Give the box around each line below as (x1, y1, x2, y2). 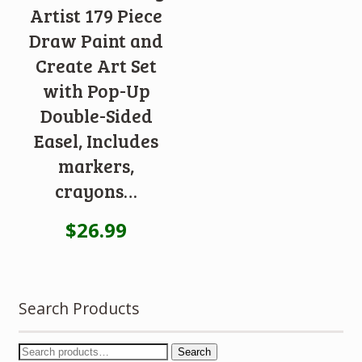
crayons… (55, 179, 138, 204)
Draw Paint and (29, 28, 164, 53)
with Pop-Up (42, 78, 150, 103)
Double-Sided (40, 103, 153, 128)
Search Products (18, 297, 140, 320)
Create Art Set (36, 53, 158, 78)
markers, (58, 154, 135, 179)
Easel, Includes (34, 128, 159, 154)
